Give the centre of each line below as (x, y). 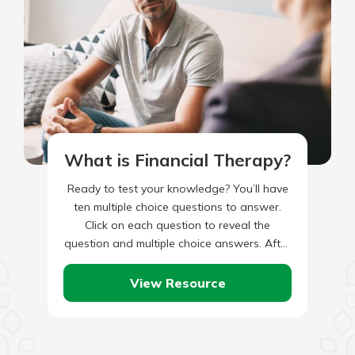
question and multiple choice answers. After (177, 243)
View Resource (177, 282)
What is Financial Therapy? (177, 160)
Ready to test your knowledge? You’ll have (177, 189)
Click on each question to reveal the (177, 225)
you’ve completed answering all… (177, 261)
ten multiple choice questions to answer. (177, 207)
